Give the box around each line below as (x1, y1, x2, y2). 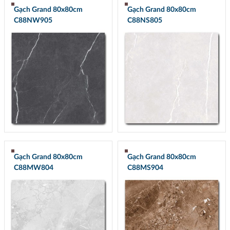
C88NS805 (127, 17, 162, 25)
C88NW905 (13, 17, 52, 25)
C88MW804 (13, 164, 53, 171)
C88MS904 (127, 164, 163, 171)
